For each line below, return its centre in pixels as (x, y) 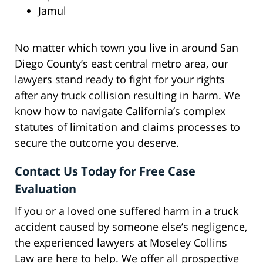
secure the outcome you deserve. (97, 143)
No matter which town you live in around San (127, 48)
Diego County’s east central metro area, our (122, 64)
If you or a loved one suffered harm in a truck (127, 211)
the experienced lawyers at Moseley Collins (121, 243)
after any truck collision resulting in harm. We (127, 95)
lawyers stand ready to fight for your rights (120, 80)
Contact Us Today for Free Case (105, 171)
